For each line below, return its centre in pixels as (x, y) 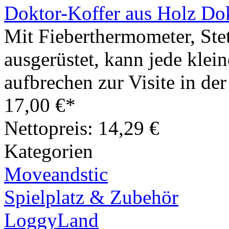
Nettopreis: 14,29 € (82, 128)
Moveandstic (56, 174)
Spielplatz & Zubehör (91, 197)
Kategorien (49, 151)
